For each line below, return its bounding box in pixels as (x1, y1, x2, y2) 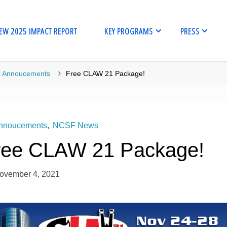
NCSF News (53, 121, 99, 130)
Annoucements (2, 69, 51, 78)
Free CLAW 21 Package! (66, 69, 145, 78)
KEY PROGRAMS (104, 25, 153, 37)
